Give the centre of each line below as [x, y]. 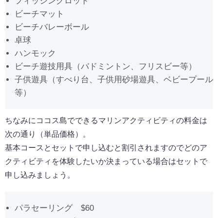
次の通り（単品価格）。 [48, 134]
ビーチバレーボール [52, 27]
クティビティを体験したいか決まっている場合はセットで [106, 161]
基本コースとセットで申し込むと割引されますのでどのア [106, 147]
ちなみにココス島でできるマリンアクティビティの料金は [106, 120]
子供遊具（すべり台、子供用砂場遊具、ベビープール [114, 79]
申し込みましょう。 [40, 175]
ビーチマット [39, 14]
